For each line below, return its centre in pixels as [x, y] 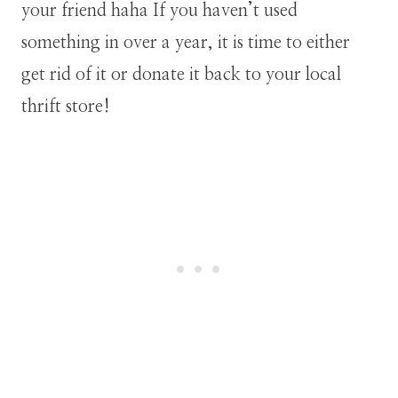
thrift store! [66, 106]
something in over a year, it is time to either [186, 42]
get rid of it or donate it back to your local [181, 74]
